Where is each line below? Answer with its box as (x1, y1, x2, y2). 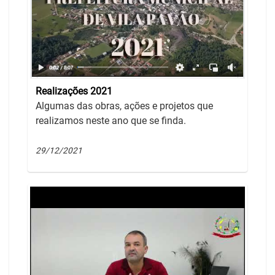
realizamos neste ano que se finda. (36, 115, 186, 127)
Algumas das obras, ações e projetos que (36, 100, 213, 112)
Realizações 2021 (36, 85, 112, 98)
